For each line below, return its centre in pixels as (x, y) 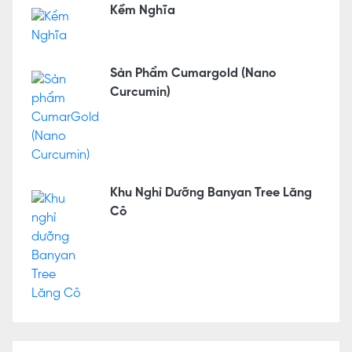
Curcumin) (140, 93)
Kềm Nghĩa (142, 11)
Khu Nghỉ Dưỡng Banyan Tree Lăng (211, 193)
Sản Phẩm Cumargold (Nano (193, 74)
